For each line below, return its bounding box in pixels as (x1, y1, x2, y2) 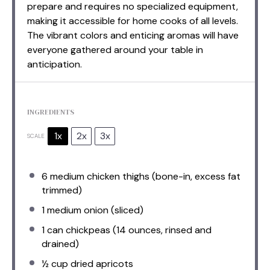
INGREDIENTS (27, 107, 74, 117)
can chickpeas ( (45, 223, 116, 236)
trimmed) (42, 183, 82, 196)
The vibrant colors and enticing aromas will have (27, 28, 239, 42)
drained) (42, 237, 79, 250)
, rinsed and (161, 223, 212, 236)
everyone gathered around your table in (27, 43, 203, 56)
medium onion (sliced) (45, 203, 143, 216)
